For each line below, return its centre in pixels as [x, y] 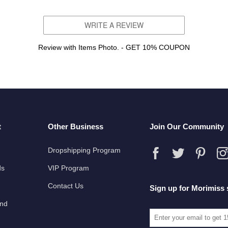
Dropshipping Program [84, 150]
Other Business [76, 127]
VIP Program [68, 168]
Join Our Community [187, 127]
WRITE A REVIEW [114, 25]
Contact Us [66, 186]
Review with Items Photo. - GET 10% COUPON [114, 48]
